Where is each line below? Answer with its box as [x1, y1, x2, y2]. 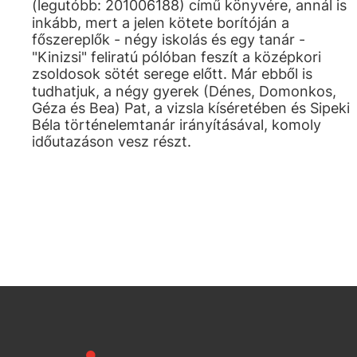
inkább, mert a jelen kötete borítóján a [32, 14, 289, 31]
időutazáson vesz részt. [32, 133, 191, 150]
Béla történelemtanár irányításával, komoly [32, 116, 321, 133]
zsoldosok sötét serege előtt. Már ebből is [32, 65, 312, 82]
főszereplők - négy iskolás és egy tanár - [32, 31, 305, 48]
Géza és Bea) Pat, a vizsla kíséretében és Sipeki [32, 100, 350, 116]
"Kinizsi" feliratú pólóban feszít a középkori [32, 49, 321, 65]
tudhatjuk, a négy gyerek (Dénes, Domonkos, [32, 83, 336, 100]
